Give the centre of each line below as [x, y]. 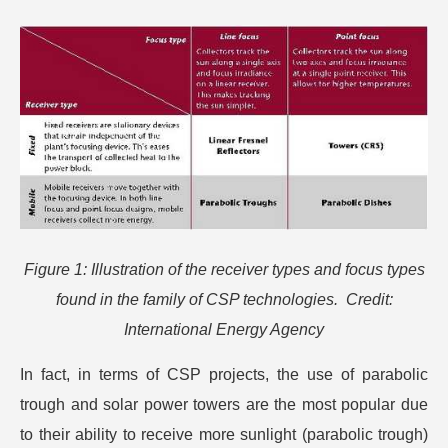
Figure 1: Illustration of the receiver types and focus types [224, 270]
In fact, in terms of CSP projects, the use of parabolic [224, 375]
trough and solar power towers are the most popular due [224, 405]
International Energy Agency [224, 330]
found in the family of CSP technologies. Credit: [224, 300]
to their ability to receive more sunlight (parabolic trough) [224, 435]
